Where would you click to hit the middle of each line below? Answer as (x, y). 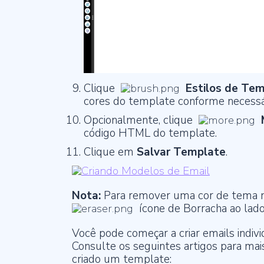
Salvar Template (181, 152)
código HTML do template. (150, 133)
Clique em (110, 152)
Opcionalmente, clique (141, 121)
